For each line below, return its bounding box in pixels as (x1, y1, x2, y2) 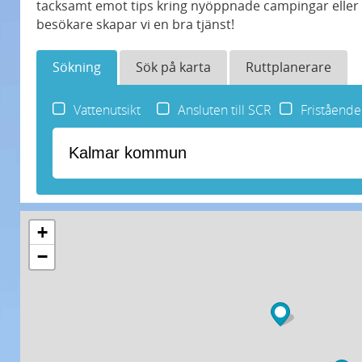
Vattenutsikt (74, 101, 141, 119)
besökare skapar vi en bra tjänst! (36, 15, 234, 33)
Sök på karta (136, 58, 211, 76)
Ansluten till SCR (178, 101, 271, 119)
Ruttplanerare (246, 58, 331, 76)
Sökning (53, 58, 101, 76)
